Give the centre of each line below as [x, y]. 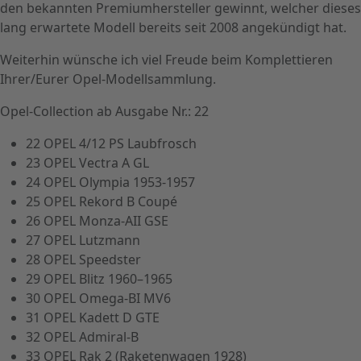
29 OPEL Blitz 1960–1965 [99, 278]
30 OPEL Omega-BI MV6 [98, 298]
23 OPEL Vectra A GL [87, 162]
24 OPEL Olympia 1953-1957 [110, 182]
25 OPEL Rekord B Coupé [102, 201]
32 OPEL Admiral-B [82, 336]
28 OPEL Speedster [83, 259]
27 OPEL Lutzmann [83, 240]
